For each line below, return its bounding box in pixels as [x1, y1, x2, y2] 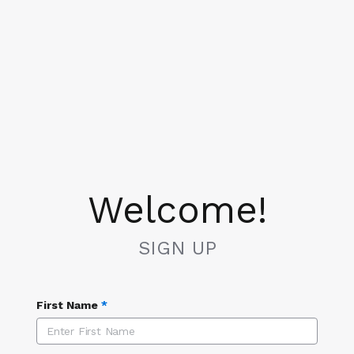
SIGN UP [137, 237, 217, 259]
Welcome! [87, 187, 267, 232]
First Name [36, 299, 98, 311]
